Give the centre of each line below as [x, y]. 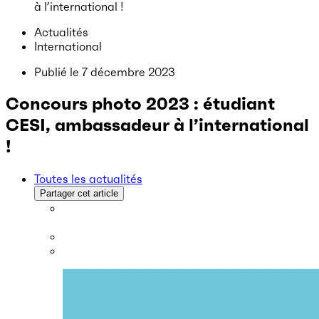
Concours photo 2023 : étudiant [140, 104]
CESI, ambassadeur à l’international [157, 125]
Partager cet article [79, 193]
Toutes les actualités [88, 178]
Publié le [58, 72]
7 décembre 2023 [129, 72]
